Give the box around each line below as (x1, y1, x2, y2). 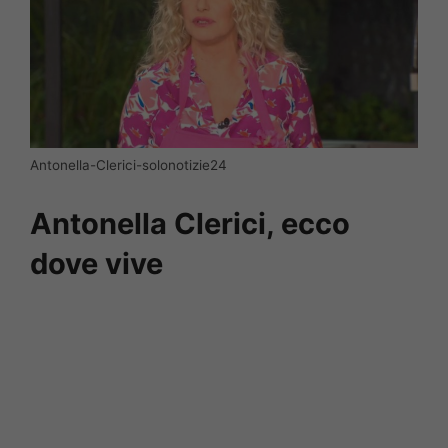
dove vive (30, 246, 163, 282)
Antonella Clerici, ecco (30, 206, 350, 242)
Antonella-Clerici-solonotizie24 (30, 157, 227, 174)
